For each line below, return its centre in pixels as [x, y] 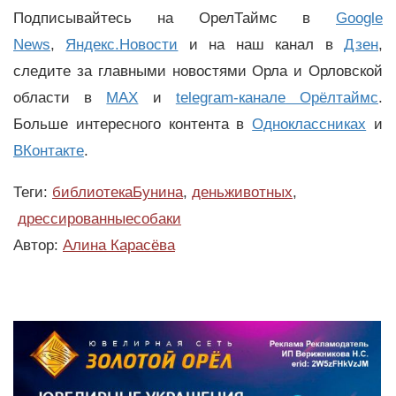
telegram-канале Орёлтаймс [277, 97]
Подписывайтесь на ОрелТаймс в [175, 18]
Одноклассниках [309, 124]
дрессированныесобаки [99, 218]
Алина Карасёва [119, 245]
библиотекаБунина [118, 192]
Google [359, 18]
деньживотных [242, 192]
